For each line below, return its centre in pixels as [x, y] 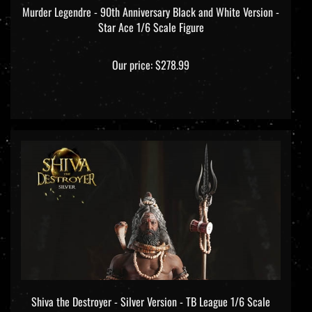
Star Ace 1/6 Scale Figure [151, 15]
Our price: [132, 53]
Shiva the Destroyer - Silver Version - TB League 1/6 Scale [151, 289]
